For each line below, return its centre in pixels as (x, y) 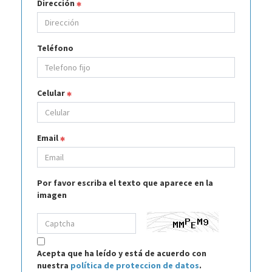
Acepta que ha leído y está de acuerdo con (122, 253)
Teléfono (55, 48)
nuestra (54, 265)
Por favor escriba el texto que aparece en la (125, 183)
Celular (52, 93)
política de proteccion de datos (135, 265)
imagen (52, 195)
